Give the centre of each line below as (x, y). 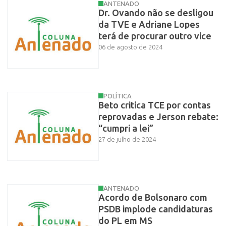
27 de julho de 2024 (127, 140)
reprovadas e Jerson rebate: (158, 117)
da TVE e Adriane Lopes (149, 24)
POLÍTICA (117, 96)
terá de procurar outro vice (155, 36)
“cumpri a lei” (126, 129)
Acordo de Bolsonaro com (153, 198)
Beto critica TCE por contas (154, 106)
